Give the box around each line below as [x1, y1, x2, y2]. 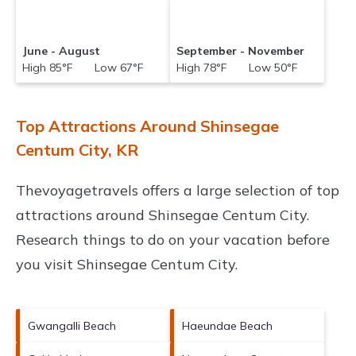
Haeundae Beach [182, 318, 273, 333]
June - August [22, 43, 101, 58]
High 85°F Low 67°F [22, 60, 144, 75]
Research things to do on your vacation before [16, 230, 330, 249]
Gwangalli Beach [28, 318, 116, 333]
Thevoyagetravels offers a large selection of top [16, 180, 339, 199]
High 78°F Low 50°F [176, 60, 298, 75]
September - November [176, 43, 305, 58]
